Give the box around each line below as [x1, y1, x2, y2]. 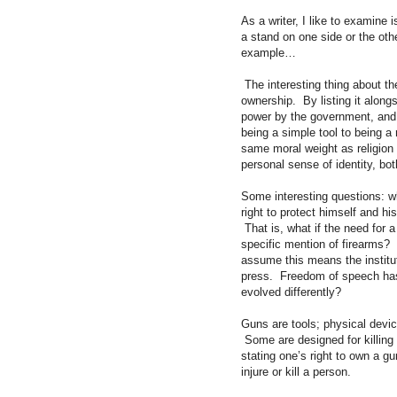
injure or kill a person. [241, 364, 351, 378]
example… [241, 45, 296, 59]
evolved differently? [241, 284, 341, 299]
